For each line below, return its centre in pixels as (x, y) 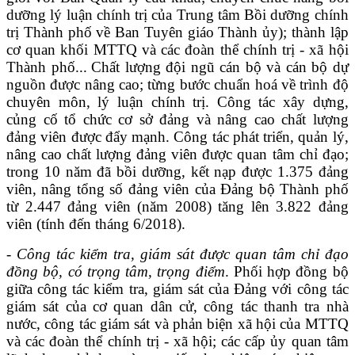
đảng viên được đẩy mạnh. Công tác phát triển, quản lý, (177, 136)
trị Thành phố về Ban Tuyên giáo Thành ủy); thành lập (177, 32)
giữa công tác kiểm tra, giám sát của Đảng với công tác (177, 288)
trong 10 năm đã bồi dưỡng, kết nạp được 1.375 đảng (177, 171)
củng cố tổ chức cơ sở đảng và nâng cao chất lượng (177, 119)
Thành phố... (47, 67)
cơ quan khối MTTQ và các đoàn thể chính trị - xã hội (177, 49)
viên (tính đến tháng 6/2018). (96, 223)
